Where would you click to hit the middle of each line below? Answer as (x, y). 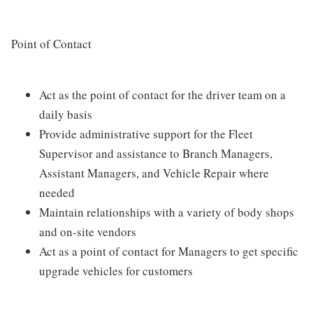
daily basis (66, 115)
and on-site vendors (88, 232)
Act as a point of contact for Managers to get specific (169, 252)
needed (57, 193)
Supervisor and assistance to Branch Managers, (156, 154)
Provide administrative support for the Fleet (146, 134)
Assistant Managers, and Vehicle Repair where (154, 173)
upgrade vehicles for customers (116, 271)
